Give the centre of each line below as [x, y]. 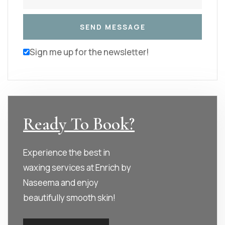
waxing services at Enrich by [77, 167]
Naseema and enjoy [61, 182]
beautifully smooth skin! [69, 197]
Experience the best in [67, 152]
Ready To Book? [79, 124]
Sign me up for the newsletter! [89, 52]
